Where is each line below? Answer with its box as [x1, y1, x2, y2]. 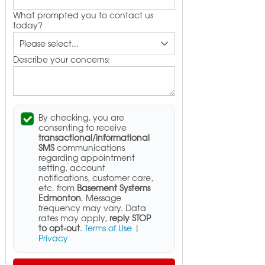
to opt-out [38, 222, 80, 234]
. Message [80, 192, 121, 203]
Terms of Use [84, 222, 132, 234]
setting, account [38, 161, 105, 173]
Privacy [38, 232, 68, 244]
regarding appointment [38, 151, 135, 163]
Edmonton [38, 192, 81, 203]
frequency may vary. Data [38, 202, 146, 214]
